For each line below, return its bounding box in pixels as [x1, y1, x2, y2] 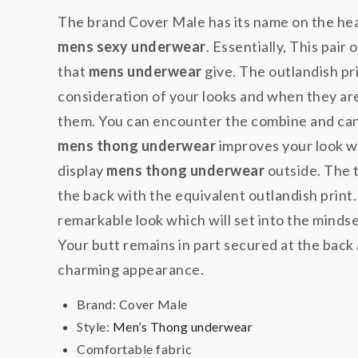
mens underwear [88, 62, 202, 80]
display [58, 161, 106, 179]
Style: [77, 319, 109, 335]
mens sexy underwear [58, 37, 206, 55]
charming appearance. [58, 260, 204, 278]
